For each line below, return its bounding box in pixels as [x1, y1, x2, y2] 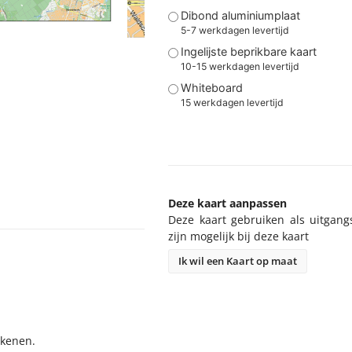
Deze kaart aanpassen [167, 196, 287, 211]
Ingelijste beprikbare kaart [180, 45, 317, 59]
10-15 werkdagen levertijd [180, 60, 299, 72]
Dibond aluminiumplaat [180, 9, 300, 23]
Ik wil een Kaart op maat [178, 254, 297, 269]
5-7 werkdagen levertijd [180, 24, 289, 36]
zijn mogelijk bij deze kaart [167, 229, 309, 244]
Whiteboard [180, 81, 243, 95]
